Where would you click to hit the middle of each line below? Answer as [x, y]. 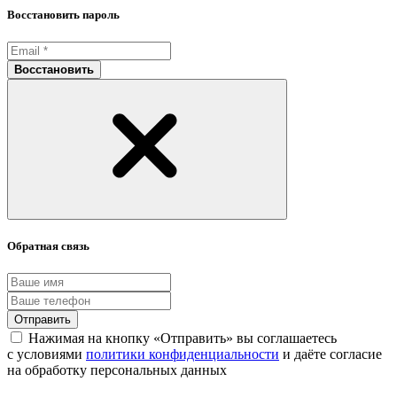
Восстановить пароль [63, 14]
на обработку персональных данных [117, 370]
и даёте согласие [331, 354]
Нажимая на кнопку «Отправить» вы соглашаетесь [183, 339]
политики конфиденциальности [183, 354]
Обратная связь [48, 246]
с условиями [47, 354]
